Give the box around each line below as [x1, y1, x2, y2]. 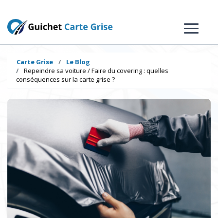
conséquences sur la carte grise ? [16, 75, 115, 84]
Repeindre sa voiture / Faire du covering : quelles [24, 66, 168, 75]
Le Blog [66, 57, 90, 66]
